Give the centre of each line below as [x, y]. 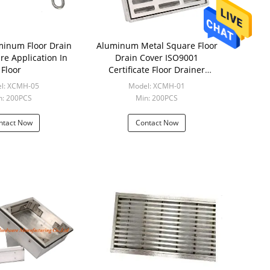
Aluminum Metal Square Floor [131, 46]
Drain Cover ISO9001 [157, 58]
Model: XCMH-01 [157, 86]
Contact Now [157, 123]
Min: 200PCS [157, 98]
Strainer [157, 82]
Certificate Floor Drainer [157, 70]
